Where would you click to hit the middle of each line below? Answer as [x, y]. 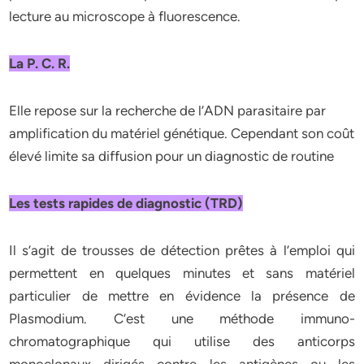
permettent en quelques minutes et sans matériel [182, 273]
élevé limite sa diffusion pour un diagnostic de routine [172, 156]
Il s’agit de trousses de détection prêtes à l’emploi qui [182, 250]
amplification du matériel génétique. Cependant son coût [182, 133]
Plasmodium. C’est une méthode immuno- [182, 318]
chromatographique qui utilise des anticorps [182, 341]
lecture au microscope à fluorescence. [125, 16]
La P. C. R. [40, 63]
